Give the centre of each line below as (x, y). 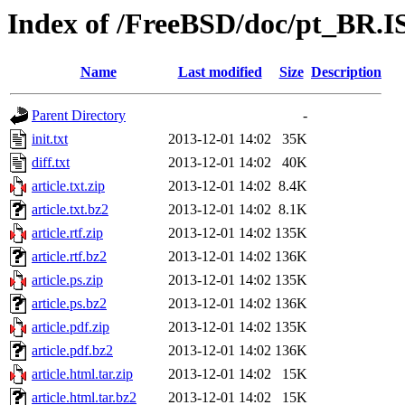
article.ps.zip (67, 280)
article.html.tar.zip (82, 374)
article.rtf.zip (67, 233)
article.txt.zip (68, 186)
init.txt (50, 139)
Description (346, 72)
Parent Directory (79, 116)
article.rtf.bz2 (69, 257)
